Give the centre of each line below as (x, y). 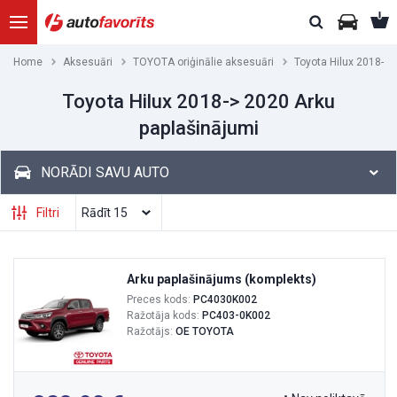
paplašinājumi (198, 128)
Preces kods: (160, 300)
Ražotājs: (151, 331)
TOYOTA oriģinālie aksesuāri (203, 62)
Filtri (48, 213)
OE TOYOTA (205, 331)
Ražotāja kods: (164, 315)
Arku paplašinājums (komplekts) (222, 279)
